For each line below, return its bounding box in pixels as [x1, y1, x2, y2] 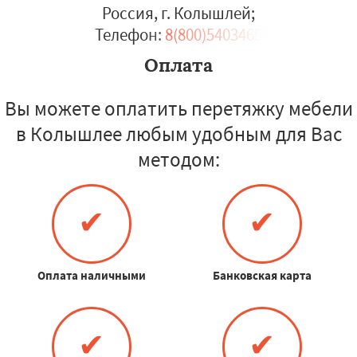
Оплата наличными [37, 268, 146, 283]
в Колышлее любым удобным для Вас [15, 121, 342, 147]
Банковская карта [212, 268, 312, 283]
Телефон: [94, 24, 162, 45]
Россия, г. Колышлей [101, 2, 251, 24]
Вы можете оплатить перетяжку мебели [4, 96, 353, 121]
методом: [137, 147, 220, 172]
